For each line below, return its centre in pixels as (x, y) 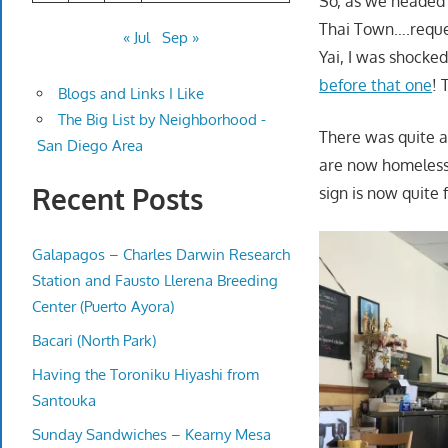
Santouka (64, 400)
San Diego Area (89, 146)
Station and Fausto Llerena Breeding (155, 280)
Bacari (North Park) (94, 340)
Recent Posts (117, 199)
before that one (376, 84)
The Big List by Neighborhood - (161, 120)
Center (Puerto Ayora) (103, 306)
